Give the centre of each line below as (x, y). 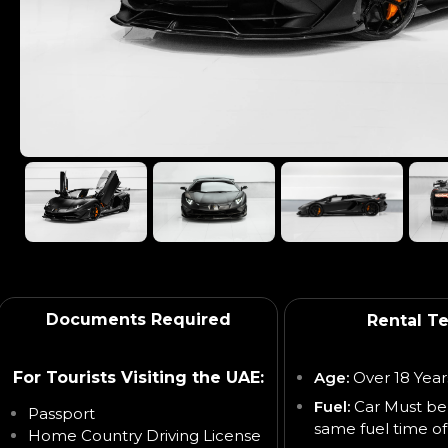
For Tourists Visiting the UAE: (138, 378)
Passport (61, 413)
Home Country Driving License (144, 435)
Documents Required (138, 319)
